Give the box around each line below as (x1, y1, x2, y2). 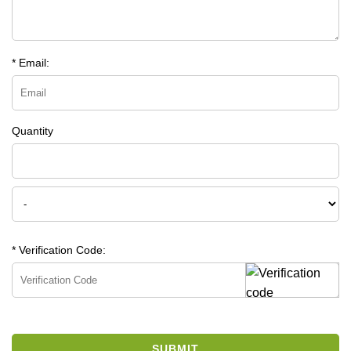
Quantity (12, 124, 53, 137)
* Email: (12, 56, 49, 69)
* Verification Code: (12, 243, 106, 256)
